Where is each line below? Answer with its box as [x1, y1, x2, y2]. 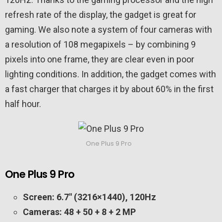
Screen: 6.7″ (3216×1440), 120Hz [23, 192, 156, 203]
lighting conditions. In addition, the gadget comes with [5, 69, 216, 80]
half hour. [5, 99, 41, 110]
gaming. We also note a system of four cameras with [5, 24, 212, 35]
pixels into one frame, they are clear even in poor [5, 54, 194, 65]
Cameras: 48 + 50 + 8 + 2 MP [23, 207, 136, 218]
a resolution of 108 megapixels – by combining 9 [5, 39, 196, 50]
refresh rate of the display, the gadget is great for [5, 9, 196, 20]
